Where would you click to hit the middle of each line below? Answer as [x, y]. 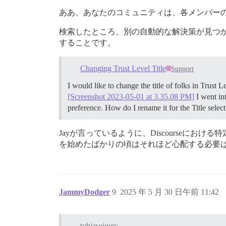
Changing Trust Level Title [123, 68]
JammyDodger [84, 192]
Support [183, 69]
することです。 [87, 43]
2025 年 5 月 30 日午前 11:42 [169, 192]
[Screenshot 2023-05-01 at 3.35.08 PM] [131, 96]
